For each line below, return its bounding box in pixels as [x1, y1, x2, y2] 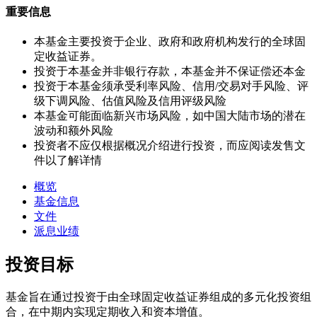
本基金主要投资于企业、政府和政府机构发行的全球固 [34, 35, 306, 48]
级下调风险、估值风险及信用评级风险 [34, 95, 226, 108]
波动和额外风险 [34, 125, 113, 137]
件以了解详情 [34, 154, 102, 167]
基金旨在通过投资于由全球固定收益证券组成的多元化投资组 [6, 290, 311, 303]
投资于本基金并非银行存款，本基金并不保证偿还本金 [34, 65, 306, 78]
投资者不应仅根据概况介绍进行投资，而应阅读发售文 [34, 139, 306, 152]
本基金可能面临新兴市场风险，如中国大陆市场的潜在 [34, 110, 306, 122]
